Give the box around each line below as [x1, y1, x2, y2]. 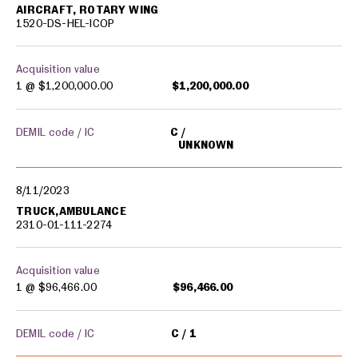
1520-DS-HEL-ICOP [16, 17, 115, 30]
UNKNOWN [178, 138, 234, 151]
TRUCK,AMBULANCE [16, 205, 126, 217]
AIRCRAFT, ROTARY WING [16, 3, 159, 16]
